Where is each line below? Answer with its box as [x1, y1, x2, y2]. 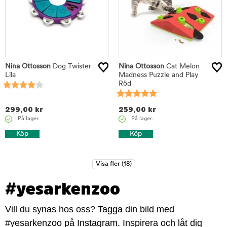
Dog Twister [51, 63, 91, 70]
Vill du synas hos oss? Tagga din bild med [5, 204, 174, 214]
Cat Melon [164, 63, 200, 70]
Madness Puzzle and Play [119, 71, 199, 79]
